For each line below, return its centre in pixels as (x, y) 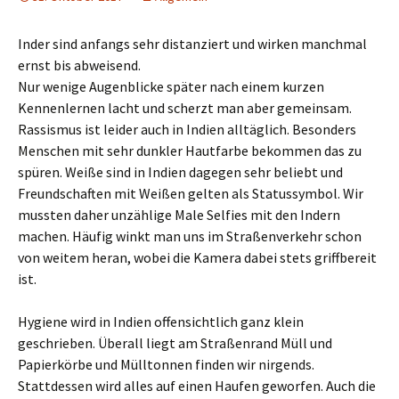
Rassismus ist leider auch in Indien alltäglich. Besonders (187, 129)
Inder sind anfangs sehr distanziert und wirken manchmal (192, 43)
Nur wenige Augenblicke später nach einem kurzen (171, 86)
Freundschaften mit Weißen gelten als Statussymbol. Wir (191, 193)
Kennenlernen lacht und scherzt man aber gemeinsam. (185, 107)
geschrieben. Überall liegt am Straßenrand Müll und (175, 342)
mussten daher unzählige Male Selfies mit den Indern (179, 214)
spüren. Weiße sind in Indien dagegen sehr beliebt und (180, 171)
